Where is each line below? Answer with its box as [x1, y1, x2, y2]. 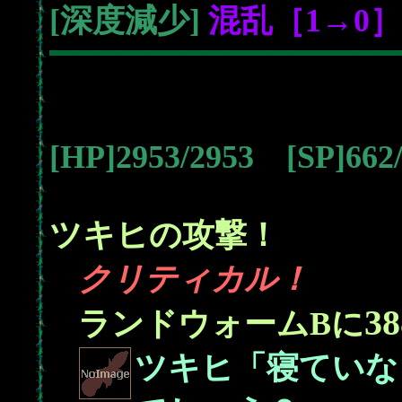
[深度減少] [49, 3, 208, 39]
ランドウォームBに [78, 306, 364, 342]
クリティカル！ [78, 261, 310, 297]
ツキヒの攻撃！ [49, 217, 279, 253]
